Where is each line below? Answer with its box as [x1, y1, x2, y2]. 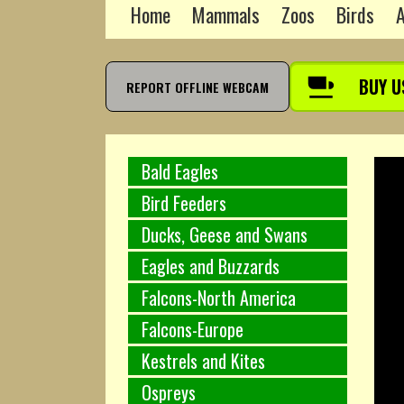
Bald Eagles [142, 157, 218, 185]
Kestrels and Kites [142, 346, 265, 374]
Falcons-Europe [142, 315, 243, 343]
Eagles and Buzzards [142, 252, 280, 280]
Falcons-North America [142, 283, 296, 311]
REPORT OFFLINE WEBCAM [126, 77, 269, 96]
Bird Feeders [142, 188, 226, 216]
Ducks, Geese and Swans [142, 220, 308, 248]
